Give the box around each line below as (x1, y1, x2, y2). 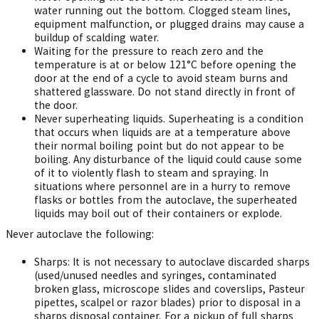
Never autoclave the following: (5, 227, 154, 241)
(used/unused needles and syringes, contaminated (33, 268, 277, 282)
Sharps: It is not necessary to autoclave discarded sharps (33, 255, 310, 268)
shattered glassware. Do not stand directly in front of (33, 85, 296, 98)
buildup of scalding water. (33, 31, 159, 44)
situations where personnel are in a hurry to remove (33, 179, 291, 193)
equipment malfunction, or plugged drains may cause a (33, 17, 305, 31)
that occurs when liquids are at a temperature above (33, 125, 291, 139)
